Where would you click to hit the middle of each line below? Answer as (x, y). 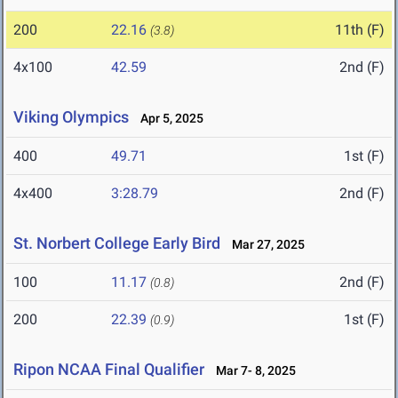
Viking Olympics (71, 117)
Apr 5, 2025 (168, 119)
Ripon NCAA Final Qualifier (109, 370)
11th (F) (360, 30)
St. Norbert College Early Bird (117, 243)
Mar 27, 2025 (264, 245)
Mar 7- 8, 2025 (252, 371)
